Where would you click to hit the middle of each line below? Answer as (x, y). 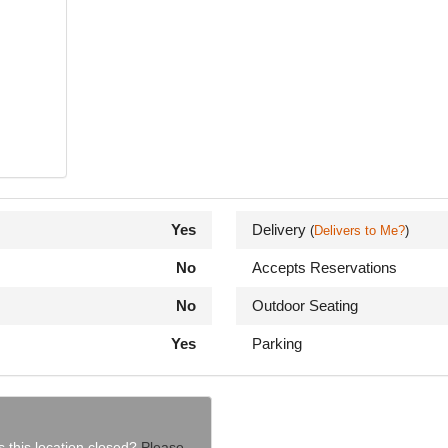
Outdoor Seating (305, 305)
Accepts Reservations (324, 267)
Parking (277, 343)
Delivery (281, 229)
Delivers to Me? (359, 230)
